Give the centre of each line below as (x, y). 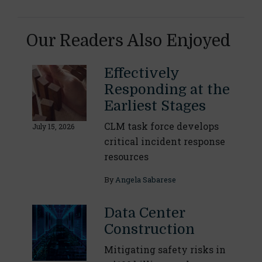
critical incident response (164, 142)
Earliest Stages (155, 106)
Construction (149, 230)
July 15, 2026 (53, 127)
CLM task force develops (161, 126)
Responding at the (167, 90)
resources (126, 157)
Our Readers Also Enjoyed (128, 41)
